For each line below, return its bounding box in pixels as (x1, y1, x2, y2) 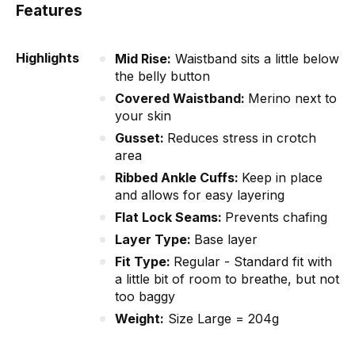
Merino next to (248, 90, 337, 107)
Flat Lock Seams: (115, 209, 225, 226)
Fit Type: (115, 254, 174, 270)
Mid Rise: (115, 51, 171, 67)
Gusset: (115, 130, 167, 147)
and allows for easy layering (115, 187, 284, 204)
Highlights (16, 50, 79, 67)
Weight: (115, 311, 164, 327)
